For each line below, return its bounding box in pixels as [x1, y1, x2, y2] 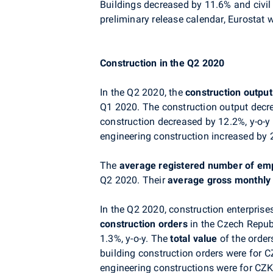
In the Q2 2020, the [100, 87, 185, 98]
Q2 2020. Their [100, 174, 168, 186]
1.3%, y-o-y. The [100, 233, 171, 244]
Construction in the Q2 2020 [100, 57, 225, 69]
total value [170, 233, 218, 244]
